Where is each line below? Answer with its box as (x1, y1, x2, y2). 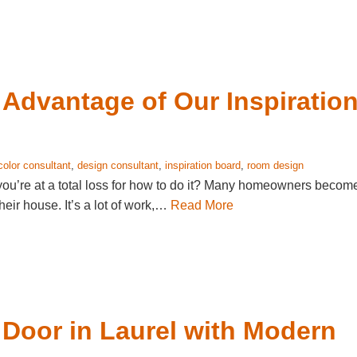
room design (247, 159, 304, 171)
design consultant (77, 159, 159, 171)
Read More (171, 198, 233, 212)
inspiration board (165, 159, 241, 171)
